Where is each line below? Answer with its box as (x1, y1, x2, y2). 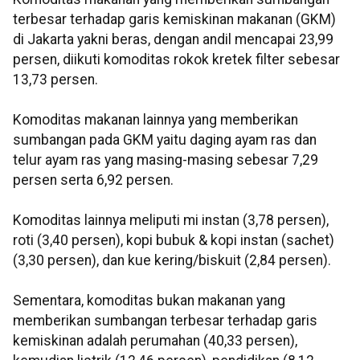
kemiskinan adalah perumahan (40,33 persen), (13, 333, 297, 350)
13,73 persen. (13, 72, 98, 88)
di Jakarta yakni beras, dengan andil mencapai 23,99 (13, 31, 333, 48)
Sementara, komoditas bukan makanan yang (13, 292, 285, 309)
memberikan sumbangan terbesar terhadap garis (13, 313, 317, 329)
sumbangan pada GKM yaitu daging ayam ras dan (13, 132, 317, 149)
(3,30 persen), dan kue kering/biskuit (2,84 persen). (13, 252, 331, 269)
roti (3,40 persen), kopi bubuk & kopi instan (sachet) (13, 232, 334, 249)
